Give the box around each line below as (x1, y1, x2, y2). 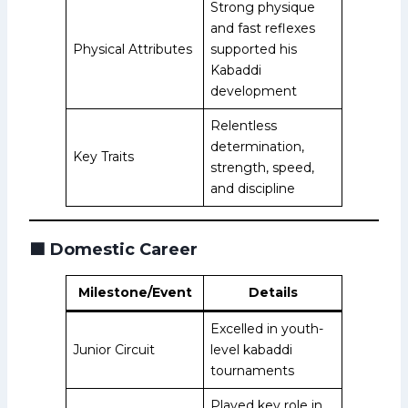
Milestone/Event (77, 283, 192, 301)
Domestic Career (50, 239, 198, 260)
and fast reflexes (210, 19, 315, 36)
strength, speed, (210, 158, 314, 176)
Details (248, 283, 298, 301)
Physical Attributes (73, 40, 192, 57)
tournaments (210, 362, 294, 379)
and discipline (210, 179, 295, 197)
